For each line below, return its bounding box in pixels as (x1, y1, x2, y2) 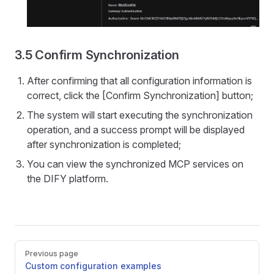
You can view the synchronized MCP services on (27, 157, 243, 170)
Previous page (25, 248, 78, 258)
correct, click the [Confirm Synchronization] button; (27, 89, 253, 102)
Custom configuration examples (25, 260, 161, 271)
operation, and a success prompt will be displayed (27, 123, 245, 136)
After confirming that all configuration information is (27, 74, 252, 87)
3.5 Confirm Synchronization (15, 47, 179, 62)
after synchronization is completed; (27, 138, 181, 150)
